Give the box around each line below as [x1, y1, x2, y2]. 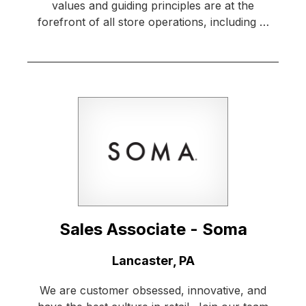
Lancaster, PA [111, 253, 195, 268]
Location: [27, 253, 83, 268]
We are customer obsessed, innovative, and [40, 283, 266, 298]
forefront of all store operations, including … [37, 15, 269, 29]
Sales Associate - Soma [59, 219, 247, 240]
